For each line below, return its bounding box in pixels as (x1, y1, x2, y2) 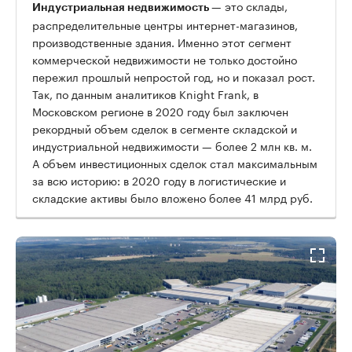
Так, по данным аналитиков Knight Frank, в (32, 84, 258, 102)
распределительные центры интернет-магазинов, (32, 15, 298, 33)
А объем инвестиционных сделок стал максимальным (32, 153, 317, 171)
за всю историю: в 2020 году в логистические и (32, 170, 286, 189)
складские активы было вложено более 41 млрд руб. (32, 188, 313, 206)
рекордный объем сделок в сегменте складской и (32, 119, 297, 137)
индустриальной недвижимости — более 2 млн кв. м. (32, 136, 312, 154)
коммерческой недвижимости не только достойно (32, 49, 297, 68)
